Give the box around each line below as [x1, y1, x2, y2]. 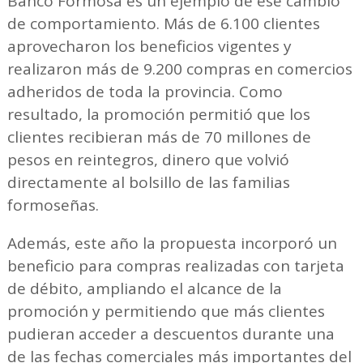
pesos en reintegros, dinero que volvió [6, 149, 289, 171]
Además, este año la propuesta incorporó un [6, 233, 337, 254]
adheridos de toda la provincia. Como [6, 81, 283, 103]
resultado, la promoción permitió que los [6, 104, 310, 126]
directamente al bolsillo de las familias [6, 172, 290, 194]
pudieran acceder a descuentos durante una [6, 323, 335, 345]
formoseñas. [6, 194, 99, 216]
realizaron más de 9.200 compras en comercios [6, 58, 352, 80]
